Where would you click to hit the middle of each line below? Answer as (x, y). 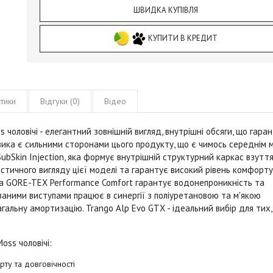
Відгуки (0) (60, 101)
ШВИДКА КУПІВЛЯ (166, 10)
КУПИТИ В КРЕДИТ (183, 38)
